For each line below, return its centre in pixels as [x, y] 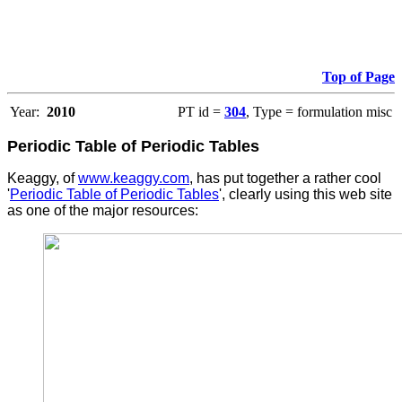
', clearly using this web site [306, 194]
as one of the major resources [101, 210]
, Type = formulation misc [319, 111]
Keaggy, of [43, 178]
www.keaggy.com [134, 178]
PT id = [201, 111]
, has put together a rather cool [285, 178]
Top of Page [358, 76]
